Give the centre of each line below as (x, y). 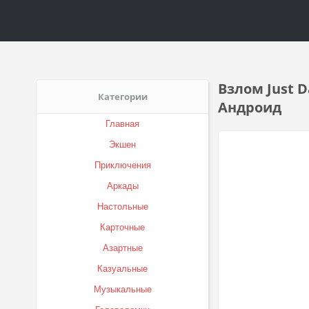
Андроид (250, 107)
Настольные (122, 207)
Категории (122, 97)
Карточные (122, 227)
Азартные (122, 248)
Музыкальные (122, 289)
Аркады (122, 186)
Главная (122, 124)
